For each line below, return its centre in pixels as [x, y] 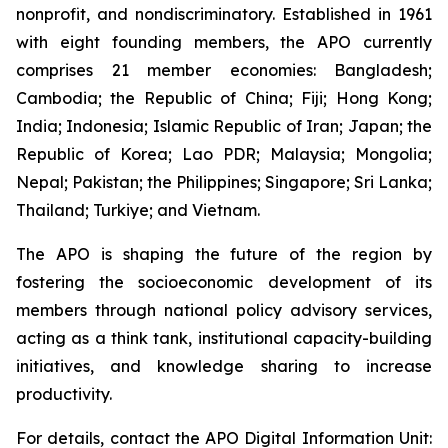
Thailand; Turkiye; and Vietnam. [138, 209]
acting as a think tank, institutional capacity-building [224, 337]
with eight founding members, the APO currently [224, 41]
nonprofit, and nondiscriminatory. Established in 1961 [224, 13]
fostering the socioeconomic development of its [224, 281]
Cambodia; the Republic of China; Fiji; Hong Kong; [224, 97]
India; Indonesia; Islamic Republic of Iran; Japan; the [224, 125]
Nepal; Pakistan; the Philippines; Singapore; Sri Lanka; [224, 181]
